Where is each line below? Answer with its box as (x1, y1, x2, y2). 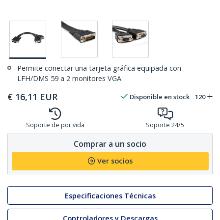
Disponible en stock (130, 92, 190, 102)
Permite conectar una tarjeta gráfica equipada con (17, 63, 181, 73)
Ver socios (97, 156, 133, 166)
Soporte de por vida (26, 121, 84, 130)
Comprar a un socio (74, 138, 146, 149)
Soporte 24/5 (146, 121, 184, 130)
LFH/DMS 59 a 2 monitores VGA (17, 74, 121, 83)
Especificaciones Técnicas (64, 191, 156, 200)
